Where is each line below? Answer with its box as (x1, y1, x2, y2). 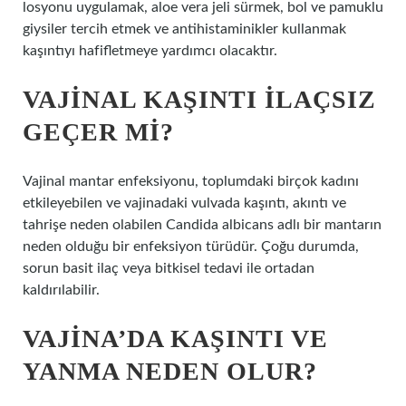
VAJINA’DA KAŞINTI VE (23, 324, 328, 353)
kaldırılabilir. (23, 283, 100, 297)
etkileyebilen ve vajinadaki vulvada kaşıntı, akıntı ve (23, 196, 346, 210)
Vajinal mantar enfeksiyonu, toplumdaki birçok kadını (23, 174, 359, 188)
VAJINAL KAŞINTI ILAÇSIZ (23, 85, 376, 113)
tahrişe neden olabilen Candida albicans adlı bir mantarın (23, 217, 382, 232)
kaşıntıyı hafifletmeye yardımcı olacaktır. (23, 43, 277, 58)
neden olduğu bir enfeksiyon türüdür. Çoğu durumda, (23, 239, 359, 254)
